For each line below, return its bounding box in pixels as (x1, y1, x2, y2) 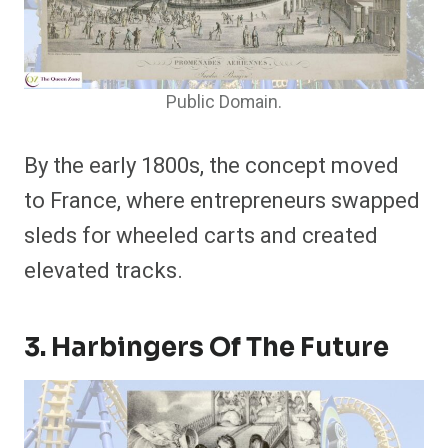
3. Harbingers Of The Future (24, 331, 389, 365)
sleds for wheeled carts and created (24, 220, 378, 253)
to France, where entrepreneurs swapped (24, 185, 420, 218)
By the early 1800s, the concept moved (24, 150, 399, 183)
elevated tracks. (24, 255, 183, 288)
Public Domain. (166, 90, 282, 116)
